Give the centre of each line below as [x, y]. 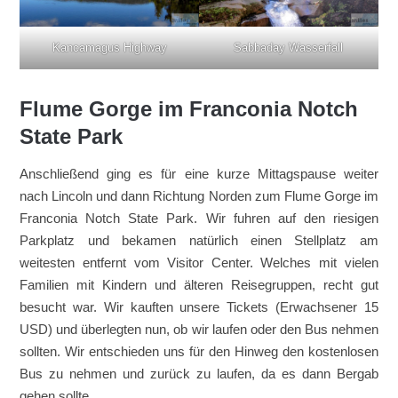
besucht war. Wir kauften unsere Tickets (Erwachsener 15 [199, 307]
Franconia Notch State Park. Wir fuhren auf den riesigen [199, 219]
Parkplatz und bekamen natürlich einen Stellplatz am [199, 241]
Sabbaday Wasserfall [289, 47]
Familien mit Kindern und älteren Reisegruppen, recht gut [199, 285]
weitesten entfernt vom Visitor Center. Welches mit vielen [199, 263]
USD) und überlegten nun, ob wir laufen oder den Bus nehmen [199, 330]
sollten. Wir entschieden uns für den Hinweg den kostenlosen [199, 352]
